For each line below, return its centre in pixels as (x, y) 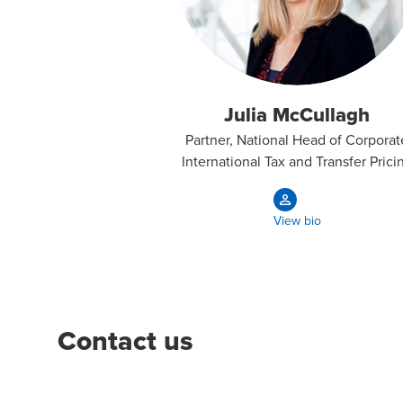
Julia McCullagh (297, 114)
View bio (297, 221)
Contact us (125, 341)
